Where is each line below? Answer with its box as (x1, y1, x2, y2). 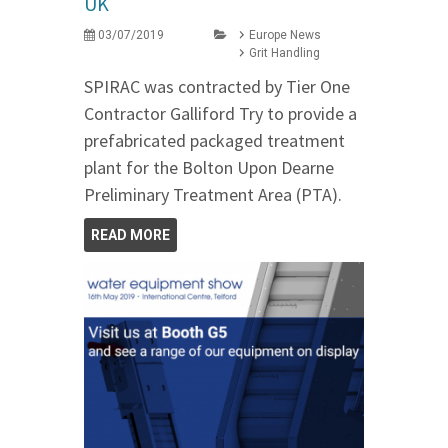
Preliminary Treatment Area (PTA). (84, 182, 342, 206)
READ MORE (91, 226, 170, 243)
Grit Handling (249, 45, 320, 60)
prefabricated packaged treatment (84, 128, 345, 152)
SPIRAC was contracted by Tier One (84, 74, 350, 98)
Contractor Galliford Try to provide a (84, 101, 357, 125)
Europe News (249, 27, 321, 42)
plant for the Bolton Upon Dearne (84, 155, 334, 179)
